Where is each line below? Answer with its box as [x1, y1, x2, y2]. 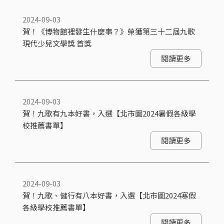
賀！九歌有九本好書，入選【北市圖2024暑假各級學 [22, 108, 196, 118]
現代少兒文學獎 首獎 [22, 38, 91, 48]
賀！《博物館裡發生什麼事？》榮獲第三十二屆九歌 [22, 26, 195, 36]
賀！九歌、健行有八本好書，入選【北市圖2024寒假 [22, 190, 196, 200]
